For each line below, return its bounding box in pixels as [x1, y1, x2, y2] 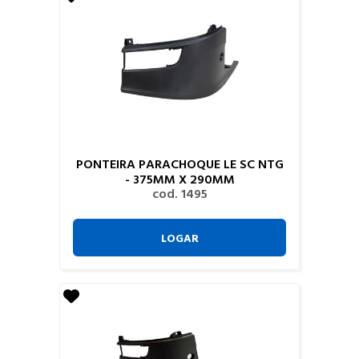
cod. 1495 [151, 183, 208, 203]
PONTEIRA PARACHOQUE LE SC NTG [75, 153, 284, 173]
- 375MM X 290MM [124, 168, 235, 188]
